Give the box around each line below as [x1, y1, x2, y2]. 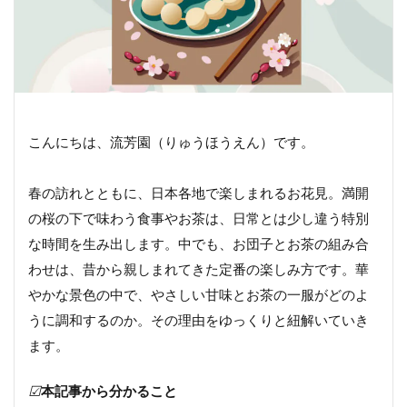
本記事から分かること [41, 382, 177, 399]
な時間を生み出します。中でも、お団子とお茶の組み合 [28, 235, 369, 252]
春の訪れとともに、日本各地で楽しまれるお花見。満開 [28, 184, 369, 201]
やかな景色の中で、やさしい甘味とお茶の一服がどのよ [28, 286, 369, 303]
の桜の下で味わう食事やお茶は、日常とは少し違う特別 [28, 210, 369, 226]
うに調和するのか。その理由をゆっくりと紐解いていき [28, 312, 369, 328]
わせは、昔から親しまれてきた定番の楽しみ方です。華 [28, 261, 369, 277]
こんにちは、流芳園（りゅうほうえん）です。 [28, 134, 314, 150]
